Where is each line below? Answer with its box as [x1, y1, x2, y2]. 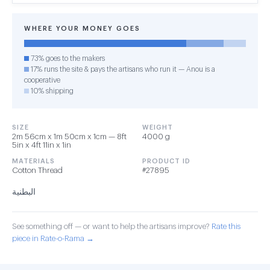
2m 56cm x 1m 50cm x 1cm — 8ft [12, 133, 127, 140]
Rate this [212, 222, 240, 230]
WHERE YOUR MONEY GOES [24, 25, 140, 32]
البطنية [12, 188, 36, 196]
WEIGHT [142, 124, 173, 131]
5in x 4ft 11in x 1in [12, 141, 71, 149]
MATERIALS [12, 158, 55, 165]
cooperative [24, 77, 60, 84]
